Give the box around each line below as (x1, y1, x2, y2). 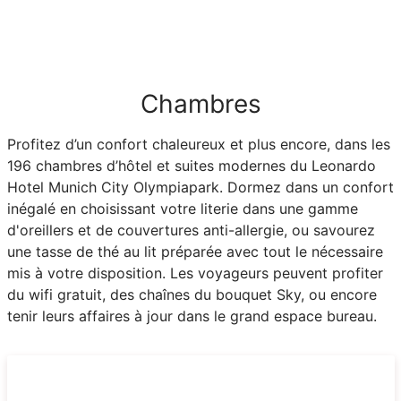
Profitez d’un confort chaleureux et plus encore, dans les (6, 134, 390, 153)
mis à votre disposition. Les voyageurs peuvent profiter (6, 263, 383, 282)
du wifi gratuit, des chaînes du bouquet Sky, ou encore (6, 285, 377, 303)
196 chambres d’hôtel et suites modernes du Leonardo (6, 156, 376, 175)
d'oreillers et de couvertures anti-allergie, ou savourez (6, 220, 375, 239)
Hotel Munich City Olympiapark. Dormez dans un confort (6, 177, 394, 196)
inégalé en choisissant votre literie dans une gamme (6, 199, 358, 218)
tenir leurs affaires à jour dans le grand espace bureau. (6, 306, 377, 325)
